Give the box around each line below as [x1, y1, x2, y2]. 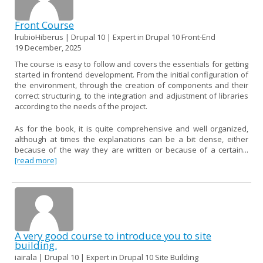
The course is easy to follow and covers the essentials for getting [15, 58, 248, 69]
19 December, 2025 [15, 42, 82, 53]
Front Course [15, 18, 74, 32]
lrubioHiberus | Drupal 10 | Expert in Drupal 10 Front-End [15, 31, 215, 42]
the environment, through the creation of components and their [15, 79, 248, 90]
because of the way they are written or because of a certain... [15, 144, 248, 155]
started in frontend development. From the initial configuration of [15, 69, 248, 80]
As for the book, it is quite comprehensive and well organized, [15, 123, 248, 134]
